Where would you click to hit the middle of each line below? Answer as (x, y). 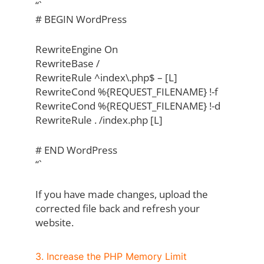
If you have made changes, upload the (121, 194)
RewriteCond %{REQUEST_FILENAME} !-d (128, 106)
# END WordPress (76, 150)
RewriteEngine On (76, 49)
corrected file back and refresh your (117, 209)
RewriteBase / (67, 64)
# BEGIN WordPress (81, 19)
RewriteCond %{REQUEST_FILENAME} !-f (126, 92)
